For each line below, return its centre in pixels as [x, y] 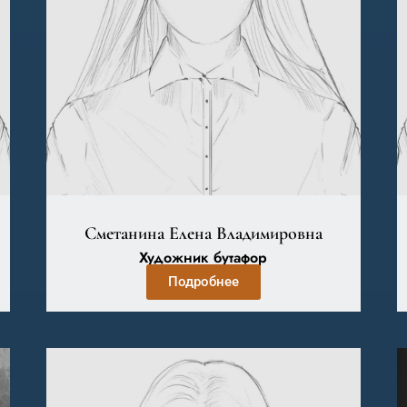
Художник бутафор [203, 258]
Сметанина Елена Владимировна [203, 233]
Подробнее [203, 282]
